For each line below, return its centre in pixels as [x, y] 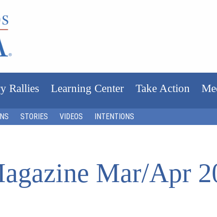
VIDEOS [71, 116]
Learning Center [87, 88]
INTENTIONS [114, 116]
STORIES [34, 116]
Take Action [163, 88]
